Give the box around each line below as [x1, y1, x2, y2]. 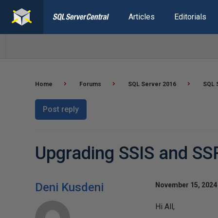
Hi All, [155, 202, 175, 211]
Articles [128, 12, 155, 21]
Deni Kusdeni [35, 181, 104, 194]
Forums [79, 81, 101, 88]
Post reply [43, 105, 79, 114]
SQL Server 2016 [128, 81, 176, 88]
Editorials [174, 12, 206, 21]
